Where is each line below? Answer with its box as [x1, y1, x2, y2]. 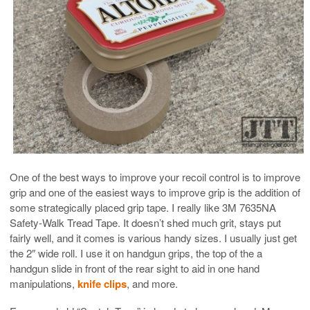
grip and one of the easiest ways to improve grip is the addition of [10, 184, 300, 199]
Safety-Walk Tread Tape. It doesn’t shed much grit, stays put [10, 215, 281, 230]
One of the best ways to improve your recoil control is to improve [10, 169, 300, 184]
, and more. [127, 275, 178, 291]
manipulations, [10, 275, 77, 291]
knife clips [77, 275, 127, 291]
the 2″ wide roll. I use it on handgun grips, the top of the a [10, 245, 262, 260]
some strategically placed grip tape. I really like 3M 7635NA [10, 199, 276, 215]
